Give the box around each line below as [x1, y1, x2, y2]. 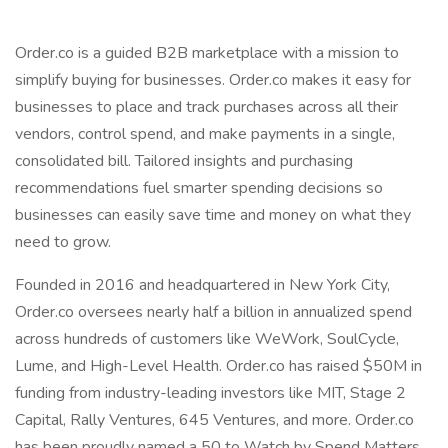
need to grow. [15, 231, 111, 253]
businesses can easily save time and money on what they [15, 204, 411, 226]
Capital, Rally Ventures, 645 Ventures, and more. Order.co [15, 409, 414, 431]
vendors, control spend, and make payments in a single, [15, 123, 395, 145]
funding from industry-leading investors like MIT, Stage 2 [15, 382, 406, 404]
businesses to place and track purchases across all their [15, 96, 398, 118]
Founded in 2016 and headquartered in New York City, [15, 274, 390, 296]
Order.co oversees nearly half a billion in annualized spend [15, 301, 412, 323]
